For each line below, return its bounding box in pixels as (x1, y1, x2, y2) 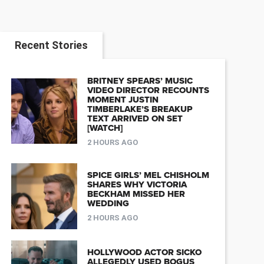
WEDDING (87, 198, 129, 209)
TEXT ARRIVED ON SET (87, 113, 183, 124)
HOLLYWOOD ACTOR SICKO (87, 247, 202, 258)
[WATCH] (87, 122, 123, 133)
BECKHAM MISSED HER (87, 189, 185, 200)
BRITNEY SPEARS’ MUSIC (87, 75, 193, 86)
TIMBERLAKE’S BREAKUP (87, 103, 193, 114)
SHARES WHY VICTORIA (87, 179, 187, 190)
